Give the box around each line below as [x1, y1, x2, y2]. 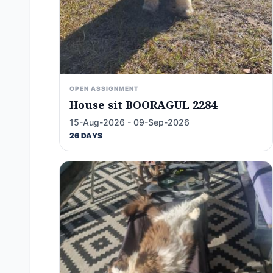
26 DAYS [69, 131, 103, 140]
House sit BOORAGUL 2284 [69, 97, 217, 112]
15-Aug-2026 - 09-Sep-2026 [69, 117, 190, 127]
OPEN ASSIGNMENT [69, 85, 139, 92]
